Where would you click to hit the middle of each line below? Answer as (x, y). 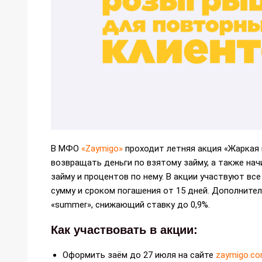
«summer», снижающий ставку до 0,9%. (130, 204)
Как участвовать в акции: (124, 230)
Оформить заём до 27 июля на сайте (139, 255)
